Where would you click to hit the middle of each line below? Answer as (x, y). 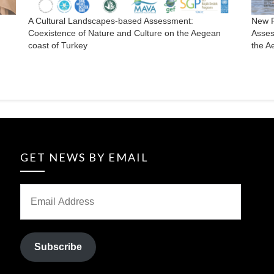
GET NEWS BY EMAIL (85, 157)
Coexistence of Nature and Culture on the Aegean (125, 33)
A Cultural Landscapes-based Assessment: (111, 20)
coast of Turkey (58, 45)
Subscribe (58, 247)
